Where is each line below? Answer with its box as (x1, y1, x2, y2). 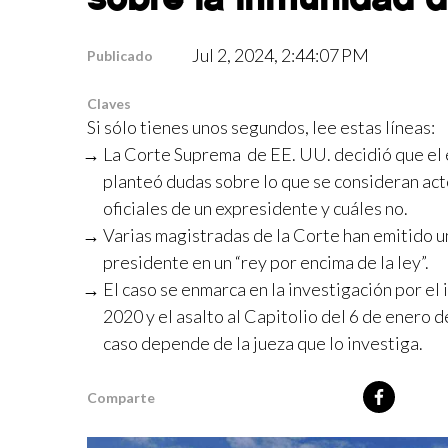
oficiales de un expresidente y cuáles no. (103, 197, 408, 219)
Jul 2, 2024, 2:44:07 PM (192, 44, 370, 66)
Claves (87, 95, 131, 112)
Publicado (87, 47, 153, 64)
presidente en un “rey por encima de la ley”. (103, 251, 429, 273)
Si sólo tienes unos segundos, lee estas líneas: (87, 116, 435, 138)
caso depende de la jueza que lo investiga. (103, 332, 423, 354)
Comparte (87, 388, 155, 406)
